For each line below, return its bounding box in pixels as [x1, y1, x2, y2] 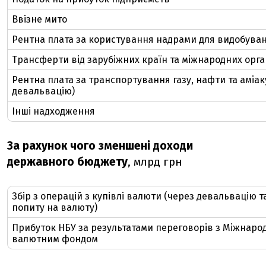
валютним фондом [12, 233, 98, 245]
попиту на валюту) [12, 202, 97, 213]
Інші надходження [12, 106, 95, 117]
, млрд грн [128, 155, 182, 169]
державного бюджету [7, 155, 128, 169]
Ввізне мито [12, 14, 67, 25]
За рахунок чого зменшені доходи [7, 139, 193, 153]
